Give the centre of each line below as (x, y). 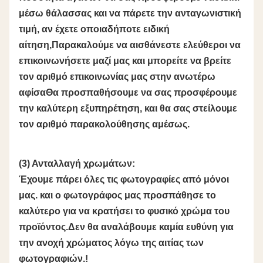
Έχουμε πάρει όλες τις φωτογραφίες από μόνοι (124, 180)
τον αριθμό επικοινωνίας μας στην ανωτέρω (117, 77)
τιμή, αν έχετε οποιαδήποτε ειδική (94, 29)
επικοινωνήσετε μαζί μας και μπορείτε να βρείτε (125, 61)
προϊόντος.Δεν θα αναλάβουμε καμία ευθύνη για (126, 227)
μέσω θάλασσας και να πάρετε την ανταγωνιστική (130, 14)
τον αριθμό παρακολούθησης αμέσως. (104, 124)
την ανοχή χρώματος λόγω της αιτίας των (111, 243)
